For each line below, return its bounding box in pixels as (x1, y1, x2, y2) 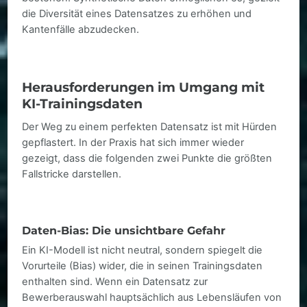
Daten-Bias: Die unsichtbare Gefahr (22, 223, 226, 237)
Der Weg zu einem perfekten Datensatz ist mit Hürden (22, 120, 278, 133)
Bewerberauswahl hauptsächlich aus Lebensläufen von (22, 291, 282, 304)
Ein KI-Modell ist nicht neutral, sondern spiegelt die (22, 243, 263, 256)
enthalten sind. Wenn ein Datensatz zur (22, 275, 208, 288)
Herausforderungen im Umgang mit (22, 79, 265, 96)
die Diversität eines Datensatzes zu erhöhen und (22, 8, 252, 21)
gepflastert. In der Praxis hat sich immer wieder (22, 136, 245, 149)
